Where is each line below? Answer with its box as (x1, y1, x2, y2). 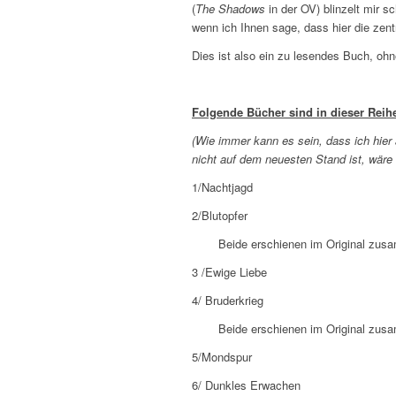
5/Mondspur (192, 348, 252, 366)
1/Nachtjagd (192, 179, 253, 196)
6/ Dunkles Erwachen (192, 377, 301, 394)
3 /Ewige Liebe (192, 263, 267, 281)
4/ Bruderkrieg (192, 292, 263, 309)
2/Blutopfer (192, 207, 247, 225)
